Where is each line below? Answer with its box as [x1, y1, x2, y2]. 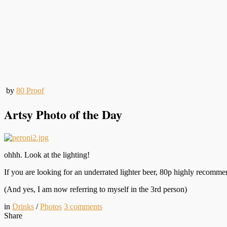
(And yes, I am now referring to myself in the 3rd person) [4, 184, 187, 194]
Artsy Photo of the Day [4, 105, 122, 123]
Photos [40, 202, 62, 211]
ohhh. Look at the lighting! [4, 150, 90, 159]
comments [70, 202, 102, 211]
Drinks [12, 202, 34, 211]
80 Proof [16, 86, 44, 95]
